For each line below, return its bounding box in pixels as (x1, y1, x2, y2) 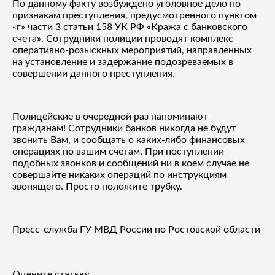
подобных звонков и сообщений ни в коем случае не (12, 158, 249, 168)
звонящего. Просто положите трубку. (12, 181, 182, 192)
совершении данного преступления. (12, 68, 175, 79)
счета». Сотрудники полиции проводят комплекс (12, 33, 233, 44)
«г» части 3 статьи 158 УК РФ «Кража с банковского (12, 21, 247, 32)
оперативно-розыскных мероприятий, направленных (12, 45, 252, 55)
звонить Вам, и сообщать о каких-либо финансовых (12, 134, 245, 145)
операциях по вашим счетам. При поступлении (12, 146, 224, 157)
